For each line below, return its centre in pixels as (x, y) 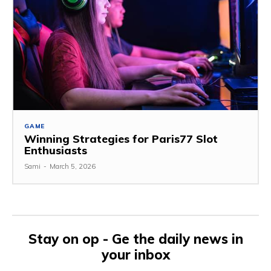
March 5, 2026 (73, 167)
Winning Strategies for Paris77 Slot (121, 139)
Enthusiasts (56, 151)
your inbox (135, 255)
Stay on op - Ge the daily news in (135, 239)
